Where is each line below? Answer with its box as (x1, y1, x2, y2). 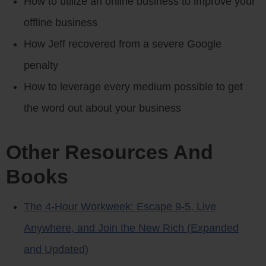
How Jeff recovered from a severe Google (24, 37, 221, 50)
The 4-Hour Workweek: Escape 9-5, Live (24, 200, 216, 213)
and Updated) (24, 243, 88, 255)
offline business (24, 16, 97, 28)
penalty (24, 59, 58, 71)
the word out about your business (24, 102, 181, 114)
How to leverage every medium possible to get (24, 80, 243, 93)
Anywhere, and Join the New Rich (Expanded (24, 221, 239, 234)
